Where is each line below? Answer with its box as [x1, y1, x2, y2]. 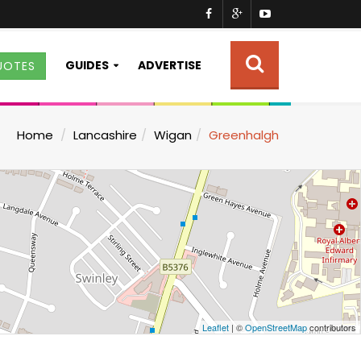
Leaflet [202, 321, 229, 334]
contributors [307, 321, 356, 334]
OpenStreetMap [245, 321, 307, 334]
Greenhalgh [209, 127, 279, 143]
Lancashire [73, 127, 137, 143]
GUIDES [65, 57, 109, 73]
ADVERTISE [138, 57, 201, 73]
